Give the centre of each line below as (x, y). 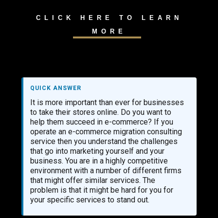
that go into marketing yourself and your (97, 151)
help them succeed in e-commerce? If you (102, 122)
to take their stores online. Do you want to (101, 112)
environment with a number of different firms (106, 171)
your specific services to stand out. (90, 200)
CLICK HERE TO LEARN (109, 18)
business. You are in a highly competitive (99, 161)
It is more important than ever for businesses (107, 102)
